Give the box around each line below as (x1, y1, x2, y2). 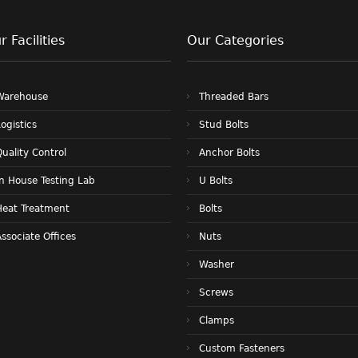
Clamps (199, 314, 234, 326)
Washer (199, 258, 234, 270)
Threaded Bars (199, 90, 268, 102)
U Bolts (199, 174, 233, 186)
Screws (199, 286, 233, 298)
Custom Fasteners (199, 342, 284, 354)
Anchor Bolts (199, 146, 260, 158)
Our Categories (187, 32, 284, 48)
